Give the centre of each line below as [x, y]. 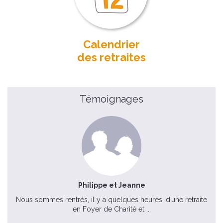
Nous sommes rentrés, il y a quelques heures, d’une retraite [111, 200]
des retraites [111, 57]
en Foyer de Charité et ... [111, 209]
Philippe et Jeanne [111, 185]
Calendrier [111, 44]
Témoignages [111, 99]
